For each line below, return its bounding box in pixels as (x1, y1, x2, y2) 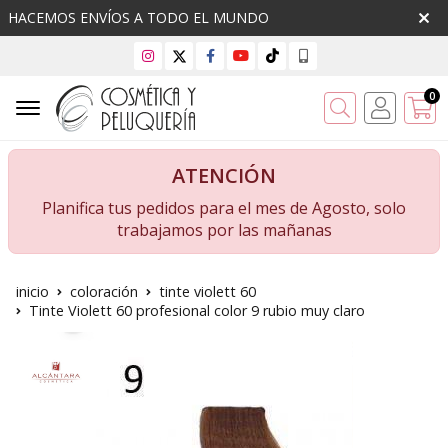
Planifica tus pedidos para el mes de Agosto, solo (42, 197, 406, 220)
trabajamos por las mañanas (116, 219, 332, 242)
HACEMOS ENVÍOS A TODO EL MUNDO (8, 8, 269, 27)
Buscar (355, 93, 420, 121)
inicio (16, 282, 49, 302)
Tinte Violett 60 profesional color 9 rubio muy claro (29, 301, 365, 321)
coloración (70, 282, 138, 302)
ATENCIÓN (172, 162, 276, 190)
